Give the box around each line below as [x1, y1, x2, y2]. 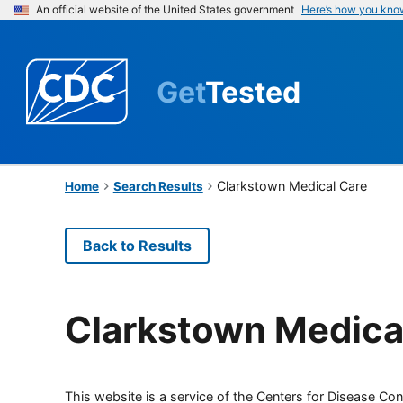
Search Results [112, 178, 203, 193]
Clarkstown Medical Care [217, 177, 368, 193]
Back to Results [83, 236, 192, 255]
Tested [205, 74, 300, 110]
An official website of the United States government [36, 3, 294, 16]
